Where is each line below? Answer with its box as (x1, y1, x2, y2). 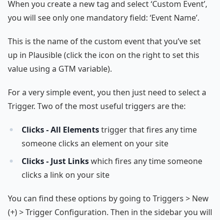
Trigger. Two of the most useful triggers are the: (8, 101, 186, 112)
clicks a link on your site (22, 169, 110, 181)
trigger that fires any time (99, 124, 197, 136)
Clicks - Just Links (22, 156, 89, 167)
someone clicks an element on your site (22, 138, 168, 149)
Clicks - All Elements (22, 124, 99, 136)
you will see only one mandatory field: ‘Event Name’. (8, 12, 199, 24)
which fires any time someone (89, 156, 202, 167)
